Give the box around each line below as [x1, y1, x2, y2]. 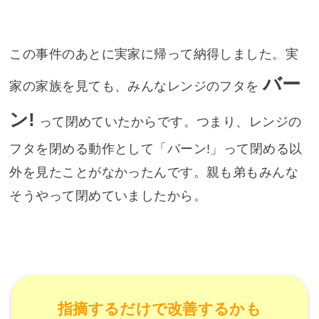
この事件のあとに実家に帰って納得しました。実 [9, 47, 299, 62]
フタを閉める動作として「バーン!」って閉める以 [9, 142, 303, 157]
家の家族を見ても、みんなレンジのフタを [9, 79, 259, 94]
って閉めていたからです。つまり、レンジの [38, 115, 302, 130]
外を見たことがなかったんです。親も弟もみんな [9, 165, 299, 180]
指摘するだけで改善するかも [58, 300, 261, 317]
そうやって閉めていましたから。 [9, 189, 207, 204]
